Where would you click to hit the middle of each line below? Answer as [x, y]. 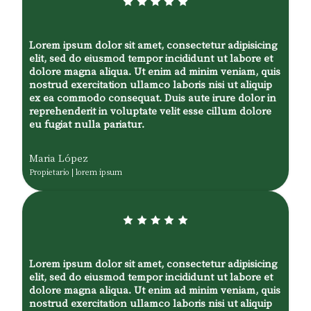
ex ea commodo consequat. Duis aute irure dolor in [153, 97]
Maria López [59, 158]
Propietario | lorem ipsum [76, 172]
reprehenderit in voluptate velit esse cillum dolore [150, 110]
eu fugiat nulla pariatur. [87, 124]
